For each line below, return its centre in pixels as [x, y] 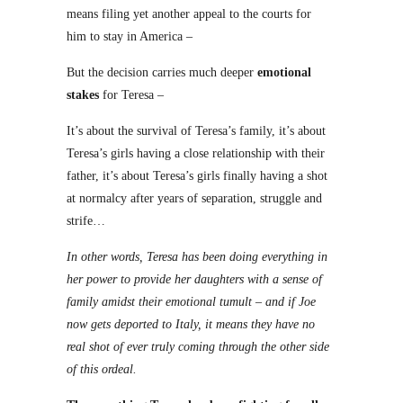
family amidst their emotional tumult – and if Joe [191, 302]
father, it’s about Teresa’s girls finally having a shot [197, 176]
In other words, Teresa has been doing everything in [197, 257]
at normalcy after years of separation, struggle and [194, 198]
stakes [83, 95]
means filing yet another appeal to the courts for [189, 14]
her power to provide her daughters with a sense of [194, 279]
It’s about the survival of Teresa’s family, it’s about [196, 131]
